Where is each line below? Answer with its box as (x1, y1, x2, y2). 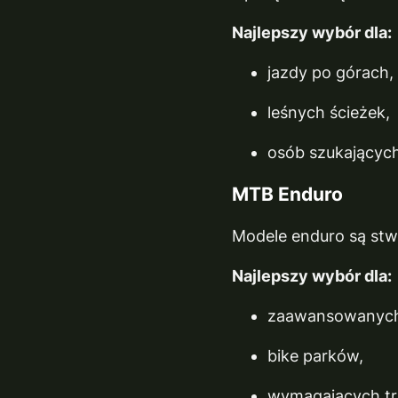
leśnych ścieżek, (267, 102, 391, 122)
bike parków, (267, 346, 364, 365)
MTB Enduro (232, 182, 344, 205)
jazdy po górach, (267, 62, 394, 82)
